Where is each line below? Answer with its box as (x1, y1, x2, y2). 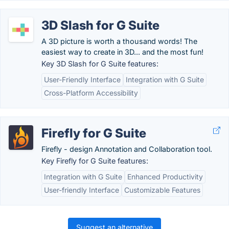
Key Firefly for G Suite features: (41, 156, 148, 165)
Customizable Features (124, 186, 200, 194)
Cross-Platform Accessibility (44, 88, 138, 97)
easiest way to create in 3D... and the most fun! (41, 48, 203, 56)
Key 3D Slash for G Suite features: (41, 59, 158, 68)
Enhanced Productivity (127, 172, 203, 181)
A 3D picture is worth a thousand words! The (41, 37, 197, 45)
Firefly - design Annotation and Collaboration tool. (41, 145, 212, 153)
